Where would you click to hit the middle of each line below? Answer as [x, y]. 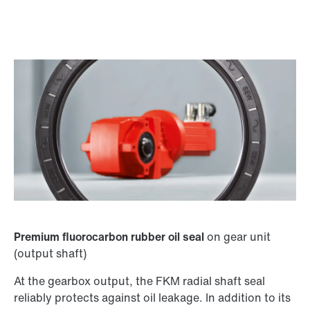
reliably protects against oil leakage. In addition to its [152, 298]
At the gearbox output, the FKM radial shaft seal [139, 281]
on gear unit [239, 237]
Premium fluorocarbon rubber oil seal [110, 237]
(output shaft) [50, 254]
